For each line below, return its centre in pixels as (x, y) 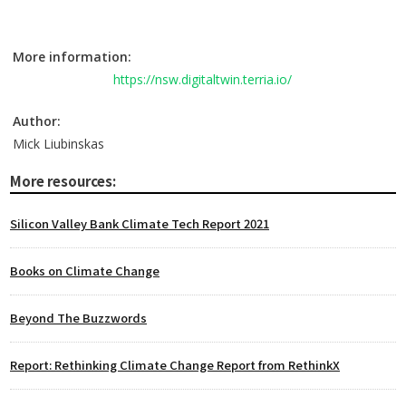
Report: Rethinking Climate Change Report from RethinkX (175, 365)
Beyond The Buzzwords (78, 318)
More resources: (63, 181)
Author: (37, 121)
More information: (74, 57)
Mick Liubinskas (58, 144)
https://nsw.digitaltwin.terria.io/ (203, 79)
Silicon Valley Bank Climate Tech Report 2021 (140, 223)
